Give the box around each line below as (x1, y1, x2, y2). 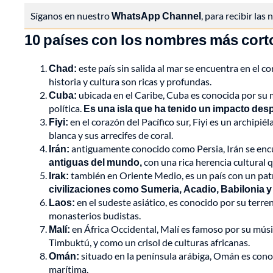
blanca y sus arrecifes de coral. (49, 129, 173, 141)
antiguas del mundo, (49, 156, 142, 168)
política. (49, 102, 83, 115)
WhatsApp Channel (112, 10, 201, 22)
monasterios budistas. (49, 210, 141, 222)
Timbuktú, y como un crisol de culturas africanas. (49, 236, 250, 249)
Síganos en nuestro (30, 10, 112, 22)
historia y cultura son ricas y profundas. (49, 76, 211, 88)
